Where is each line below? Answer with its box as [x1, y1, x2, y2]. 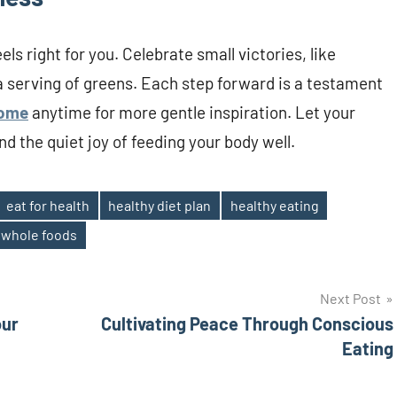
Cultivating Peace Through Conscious [101, 312, 393, 334]
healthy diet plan [108, 196, 212, 214]
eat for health [6, 196, 90, 214]
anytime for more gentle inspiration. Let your [28, 102, 355, 123]
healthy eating [230, 196, 319, 214]
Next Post [320, 289, 381, 307]
